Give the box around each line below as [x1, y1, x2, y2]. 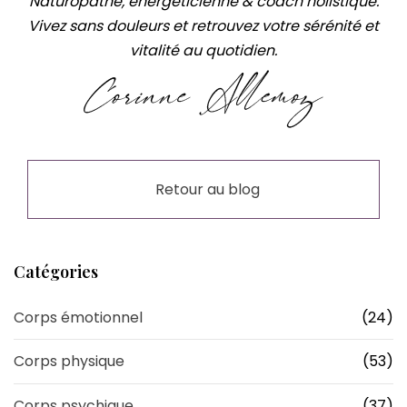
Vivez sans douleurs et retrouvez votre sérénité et [28, 15, 379, 37]
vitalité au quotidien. [130, 40, 277, 62]
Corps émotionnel [14, 306, 143, 328]
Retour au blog [154, 179, 260, 201]
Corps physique [14, 351, 124, 372]
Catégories [14, 261, 98, 283]
